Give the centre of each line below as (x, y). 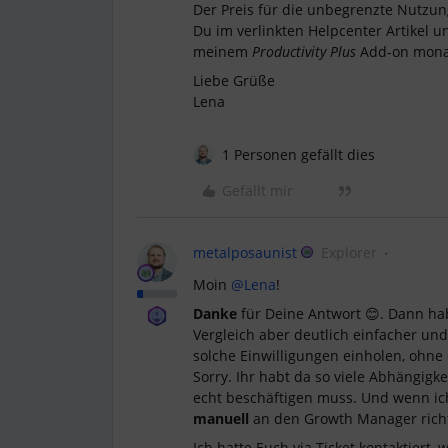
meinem (222, 51)
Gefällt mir (257, 190)
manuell (223, 418)
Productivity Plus (306, 51)
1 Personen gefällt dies (298, 154)
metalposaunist (245, 252)
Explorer (349, 252)
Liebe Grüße (234, 80)
